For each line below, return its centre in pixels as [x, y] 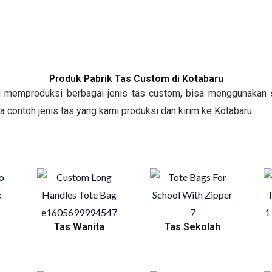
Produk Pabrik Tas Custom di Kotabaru [136, 79]
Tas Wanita [80, 227]
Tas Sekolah [193, 227]
